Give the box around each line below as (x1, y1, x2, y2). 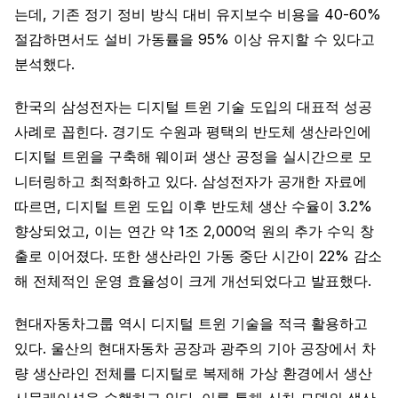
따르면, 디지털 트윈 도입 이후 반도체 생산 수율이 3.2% (14, 197, 372, 215)
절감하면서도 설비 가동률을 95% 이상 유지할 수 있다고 (14, 30, 375, 48)
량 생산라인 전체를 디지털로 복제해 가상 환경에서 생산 (14, 364, 372, 382)
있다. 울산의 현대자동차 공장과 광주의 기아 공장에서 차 (14, 339, 376, 357)
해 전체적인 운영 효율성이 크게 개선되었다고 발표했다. (14, 272, 371, 290)
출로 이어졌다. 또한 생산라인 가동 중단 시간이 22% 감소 (14, 247, 382, 265)
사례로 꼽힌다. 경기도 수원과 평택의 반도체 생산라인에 (14, 123, 371, 140)
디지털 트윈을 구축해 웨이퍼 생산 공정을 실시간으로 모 (14, 147, 372, 165)
